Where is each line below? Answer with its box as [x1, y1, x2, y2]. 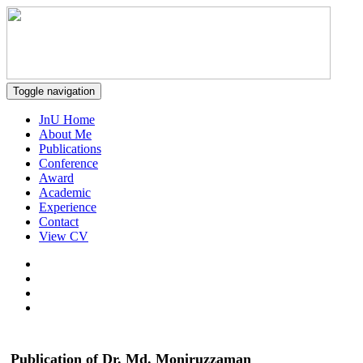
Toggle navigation [13, 85, 95, 97]
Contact [39, 215, 79, 228]
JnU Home [39, 113, 95, 126]
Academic [39, 186, 91, 199]
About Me [39, 127, 92, 141]
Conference [39, 156, 98, 170]
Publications [39, 142, 101, 156]
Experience [39, 200, 96, 214]
